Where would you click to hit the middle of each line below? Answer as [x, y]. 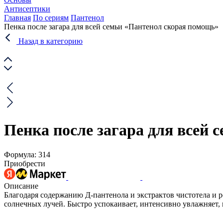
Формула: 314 [27, 154]
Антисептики [27, 9]
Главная [17, 18]
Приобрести [25, 163]
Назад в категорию [51, 41]
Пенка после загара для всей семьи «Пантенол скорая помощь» [111, 27]
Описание [21, 186]
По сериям [51, 18]
